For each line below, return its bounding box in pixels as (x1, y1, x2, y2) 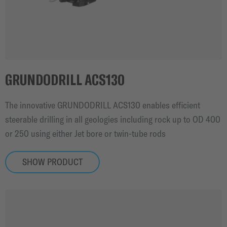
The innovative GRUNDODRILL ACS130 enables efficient (5, 99, 200, 111)
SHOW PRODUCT (22, 156, 83, 168)
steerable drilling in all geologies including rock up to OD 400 (5, 113, 220, 125)
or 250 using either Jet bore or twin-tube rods (5, 127, 166, 139)
